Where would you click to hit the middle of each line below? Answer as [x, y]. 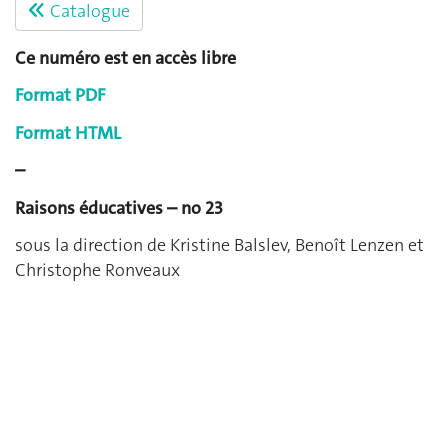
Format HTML [68, 132]
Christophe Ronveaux [97, 270]
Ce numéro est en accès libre [125, 57]
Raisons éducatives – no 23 [119, 207]
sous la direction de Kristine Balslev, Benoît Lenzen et [219, 245]
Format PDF [60, 95]
